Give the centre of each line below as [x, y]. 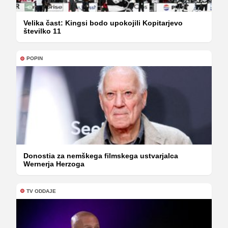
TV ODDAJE [41, 191]
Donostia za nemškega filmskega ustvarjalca [101, 155]
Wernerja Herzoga [54, 164]
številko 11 [42, 31]
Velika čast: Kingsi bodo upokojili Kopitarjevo [103, 23]
